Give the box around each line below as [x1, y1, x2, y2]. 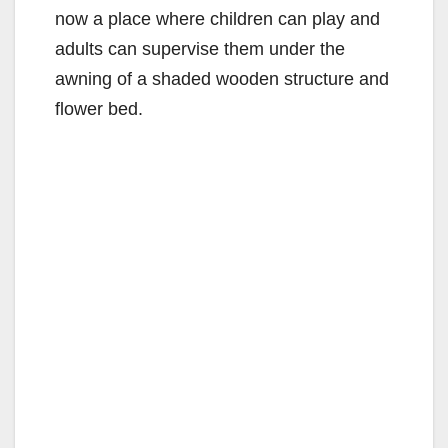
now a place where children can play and [55, 9, 380, 30]
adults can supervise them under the [55, 39, 345, 60]
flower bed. [55, 99, 143, 120]
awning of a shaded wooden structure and [55, 69, 389, 90]
